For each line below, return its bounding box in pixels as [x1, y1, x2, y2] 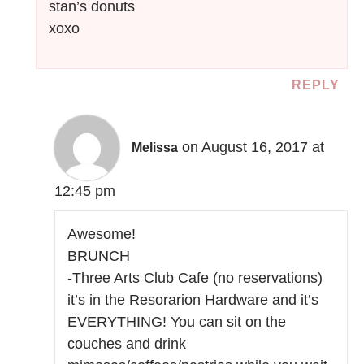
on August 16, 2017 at [182, 139, 325, 156]
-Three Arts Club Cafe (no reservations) [67, 270, 323, 287]
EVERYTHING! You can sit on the [67, 314, 287, 331]
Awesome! [67, 226, 136, 243]
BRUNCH [67, 248, 131, 265]
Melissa [132, 141, 179, 155]
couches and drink [67, 336, 187, 353]
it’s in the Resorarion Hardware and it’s [67, 292, 319, 309]
